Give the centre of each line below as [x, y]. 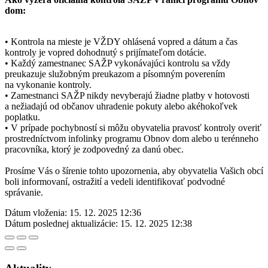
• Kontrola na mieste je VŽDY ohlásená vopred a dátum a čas [121, 41]
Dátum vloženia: [36, 212]
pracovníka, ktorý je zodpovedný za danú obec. [94, 149]
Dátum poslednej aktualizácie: [61, 223]
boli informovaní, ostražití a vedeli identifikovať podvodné [115, 181]
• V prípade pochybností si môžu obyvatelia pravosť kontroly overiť [133, 127]
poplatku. [22, 117]
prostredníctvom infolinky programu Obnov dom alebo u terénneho [132, 138]
